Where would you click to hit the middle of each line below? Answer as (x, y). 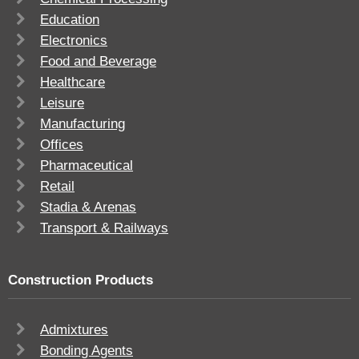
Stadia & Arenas (88, 208)
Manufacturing (83, 124)
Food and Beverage (98, 62)
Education (70, 20)
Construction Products (81, 280)
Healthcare (73, 83)
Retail (57, 187)
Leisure (62, 103)
